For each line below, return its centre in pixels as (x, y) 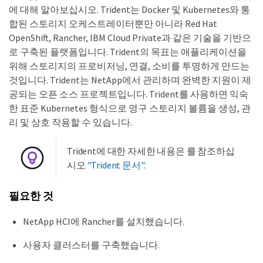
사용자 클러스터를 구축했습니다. (91, 245)
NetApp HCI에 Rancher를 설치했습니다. (104, 221)
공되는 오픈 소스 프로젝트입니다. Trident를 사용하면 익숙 (129, 94)
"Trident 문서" (115, 165)
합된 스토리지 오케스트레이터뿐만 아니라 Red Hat (113, 24)
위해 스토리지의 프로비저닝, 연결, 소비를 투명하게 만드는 (129, 66)
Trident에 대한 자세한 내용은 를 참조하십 (151, 151)
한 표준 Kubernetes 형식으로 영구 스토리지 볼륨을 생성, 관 (130, 108)
